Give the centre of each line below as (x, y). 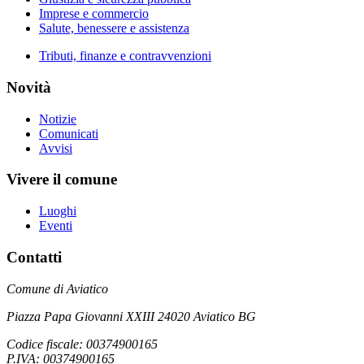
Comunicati (69, 133)
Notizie (58, 119)
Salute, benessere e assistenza (114, 28)
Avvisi (56, 148)
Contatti (34, 257)
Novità (29, 88)
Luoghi (58, 211)
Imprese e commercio (94, 14)
